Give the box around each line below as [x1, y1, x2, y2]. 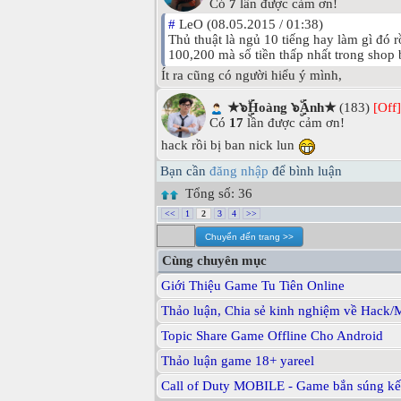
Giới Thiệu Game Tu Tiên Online [161, 278, 345, 294]
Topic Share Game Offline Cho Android [161, 328, 383, 344]
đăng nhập [209, 164, 269, 179]
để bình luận [269, 164, 342, 179]
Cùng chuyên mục [162, 253, 267, 269]
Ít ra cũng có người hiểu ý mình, [161, 68, 342, 83]
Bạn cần [160, 164, 209, 179]
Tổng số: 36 [178, 186, 252, 201]
